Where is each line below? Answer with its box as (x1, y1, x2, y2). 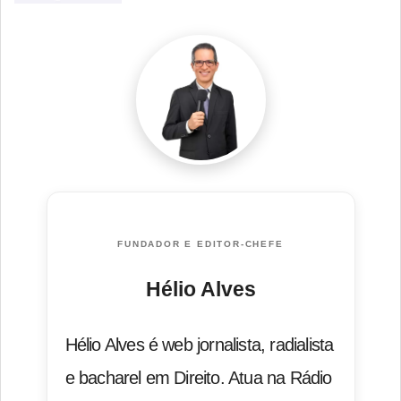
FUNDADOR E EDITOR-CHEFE (117, 239, 284, 250)
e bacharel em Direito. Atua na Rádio (64, 368, 332, 388)
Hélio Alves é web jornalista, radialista (64, 335, 334, 355)
